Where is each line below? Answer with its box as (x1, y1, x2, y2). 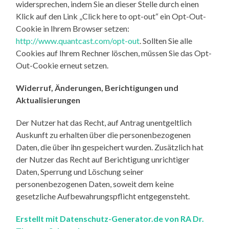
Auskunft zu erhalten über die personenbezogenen (16, 129, 191, 140)
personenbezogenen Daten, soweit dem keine (16, 178, 174, 189)
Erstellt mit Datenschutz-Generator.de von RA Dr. (16, 213, 204, 223)
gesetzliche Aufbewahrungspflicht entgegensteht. (16, 191, 190, 201)
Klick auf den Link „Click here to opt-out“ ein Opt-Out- (16, 11, 207, 21)
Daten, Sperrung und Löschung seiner (16, 166, 144, 176)
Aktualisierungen (16, 95, 81, 105)
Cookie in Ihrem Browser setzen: (16, 23, 130, 33)
